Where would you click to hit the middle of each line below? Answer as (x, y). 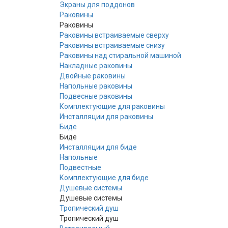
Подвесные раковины (96, 96)
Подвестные (80, 167)
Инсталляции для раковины (106, 116)
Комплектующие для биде (104, 177)
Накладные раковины (96, 65)
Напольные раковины (96, 86)
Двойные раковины (93, 76)
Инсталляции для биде (98, 147)
